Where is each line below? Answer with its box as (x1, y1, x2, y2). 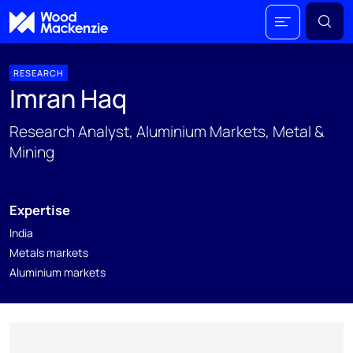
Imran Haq (9, 81, 127, 116)
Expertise (9, 201, 70, 219)
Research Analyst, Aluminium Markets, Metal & (9, 121, 324, 142)
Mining (9, 142, 54, 162)
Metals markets (9, 245, 88, 260)
